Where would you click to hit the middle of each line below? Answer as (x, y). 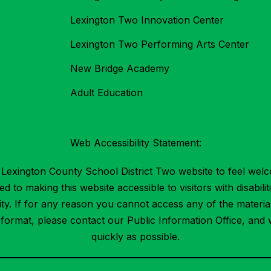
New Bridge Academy (120, 69)
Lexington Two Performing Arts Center (160, 44)
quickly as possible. (135, 237)
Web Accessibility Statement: (135, 143)
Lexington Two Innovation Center (147, 20)
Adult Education (106, 93)
